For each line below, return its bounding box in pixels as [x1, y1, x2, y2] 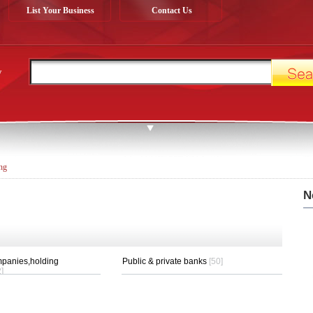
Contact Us [151, 6, 192, 15]
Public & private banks [122, 256, 209, 266]
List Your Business [27, 6, 94, 15]
